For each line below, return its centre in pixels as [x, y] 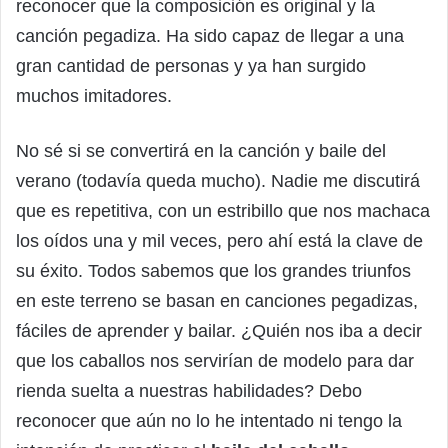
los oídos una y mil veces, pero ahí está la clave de [219, 240]
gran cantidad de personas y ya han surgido [191, 65]
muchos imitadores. [94, 95]
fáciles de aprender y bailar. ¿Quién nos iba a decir [219, 330]
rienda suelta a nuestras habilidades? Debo [189, 390]
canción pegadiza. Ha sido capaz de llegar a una [210, 35]
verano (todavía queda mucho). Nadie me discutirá [218, 180]
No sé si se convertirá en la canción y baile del [201, 150]
